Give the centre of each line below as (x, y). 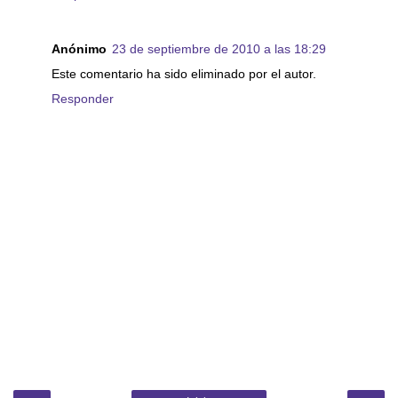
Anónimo (79, 49)
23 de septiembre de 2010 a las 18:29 (219, 49)
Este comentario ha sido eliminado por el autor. (184, 74)
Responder (83, 99)
